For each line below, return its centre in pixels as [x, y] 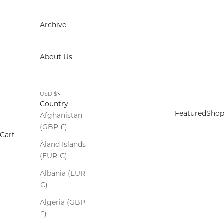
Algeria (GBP [63, 203]
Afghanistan [61, 116]
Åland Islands [63, 145]
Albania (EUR [63, 174]
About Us [56, 57]
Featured [191, 114]
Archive [53, 25]
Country [54, 104]
